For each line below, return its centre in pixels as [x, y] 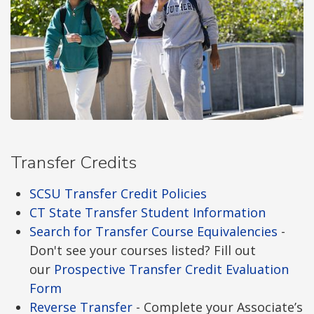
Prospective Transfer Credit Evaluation [171, 269]
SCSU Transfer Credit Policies [118, 193]
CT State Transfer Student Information [148, 212]
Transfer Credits [74, 162]
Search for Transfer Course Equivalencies [153, 231]
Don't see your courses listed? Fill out [143, 250]
